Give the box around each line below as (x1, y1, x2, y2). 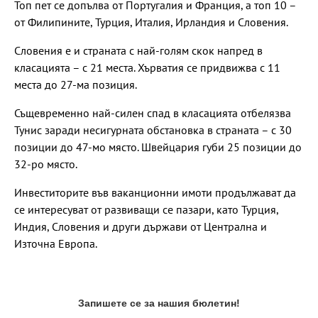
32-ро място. (14, 157, 77, 172)
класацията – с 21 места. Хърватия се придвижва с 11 (14, 60, 280, 75)
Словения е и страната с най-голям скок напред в (14, 43, 263, 58)
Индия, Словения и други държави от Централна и (14, 219, 267, 234)
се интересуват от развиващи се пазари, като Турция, (14, 202, 278, 217)
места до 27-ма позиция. (14, 77, 137, 92)
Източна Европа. (14, 236, 99, 251)
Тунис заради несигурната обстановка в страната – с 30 (14, 123, 292, 138)
